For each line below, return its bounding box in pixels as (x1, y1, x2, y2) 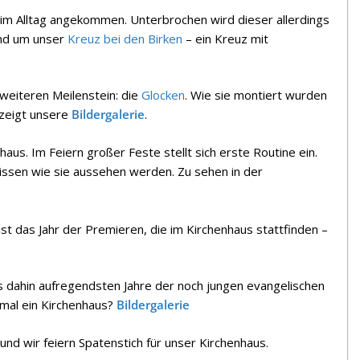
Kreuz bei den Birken (67, 30, 182, 47)
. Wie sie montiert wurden (185, 87, 327, 103)
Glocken (141, 87, 185, 103)
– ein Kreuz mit (182, 30, 268, 47)
